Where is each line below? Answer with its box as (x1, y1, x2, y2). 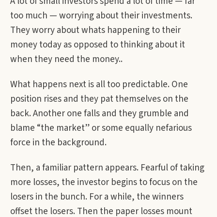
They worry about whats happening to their (10, 24, 181, 37)
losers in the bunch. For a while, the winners (10, 190, 184, 203)
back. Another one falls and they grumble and (10, 107, 189, 120)
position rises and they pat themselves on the (10, 93, 188, 106)
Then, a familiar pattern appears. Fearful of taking (10, 161, 204, 174)
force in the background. (10, 136, 107, 149)
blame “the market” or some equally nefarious (10, 122, 192, 135)
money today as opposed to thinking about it (10, 38, 185, 51)
